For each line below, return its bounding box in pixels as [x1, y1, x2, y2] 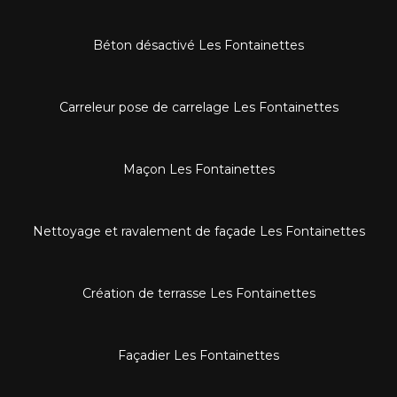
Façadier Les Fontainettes [118, 346, 279, 363]
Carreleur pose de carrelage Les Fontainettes [58, 98, 339, 115]
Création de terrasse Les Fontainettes [82, 284, 315, 301]
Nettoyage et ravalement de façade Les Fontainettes [32, 222, 365, 239]
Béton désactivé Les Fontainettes [93, 36, 304, 53]
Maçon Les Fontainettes [122, 160, 275, 177]
